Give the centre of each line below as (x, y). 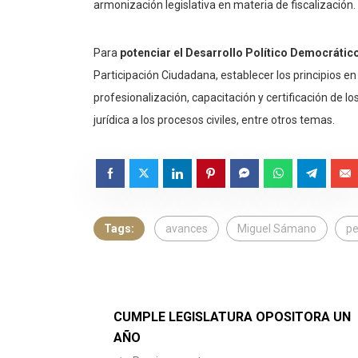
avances (187, 229)
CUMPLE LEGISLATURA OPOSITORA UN (232, 317)
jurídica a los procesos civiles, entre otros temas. (214, 120)
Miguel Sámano (277, 229)
